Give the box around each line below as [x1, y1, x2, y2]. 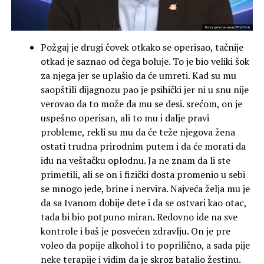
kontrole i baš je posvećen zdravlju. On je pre [40, 225, 230, 238]
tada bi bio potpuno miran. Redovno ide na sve [40, 210, 237, 224]
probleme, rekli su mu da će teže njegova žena [40, 126, 235, 139]
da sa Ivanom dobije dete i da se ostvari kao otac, [40, 196, 246, 210]
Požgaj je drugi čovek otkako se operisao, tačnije [40, 41, 243, 54]
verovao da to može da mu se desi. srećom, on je [40, 97, 242, 111]
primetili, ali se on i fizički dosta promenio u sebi [40, 168, 245, 181]
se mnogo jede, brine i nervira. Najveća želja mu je [40, 182, 250, 196]
